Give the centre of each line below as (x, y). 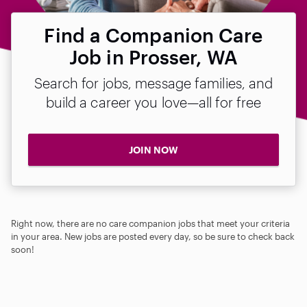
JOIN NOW (153, 150)
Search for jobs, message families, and (153, 83)
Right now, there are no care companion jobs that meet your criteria (150, 223)
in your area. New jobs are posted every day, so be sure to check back (153, 236)
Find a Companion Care (153, 35)
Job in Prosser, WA (153, 57)
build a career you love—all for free (153, 102)
